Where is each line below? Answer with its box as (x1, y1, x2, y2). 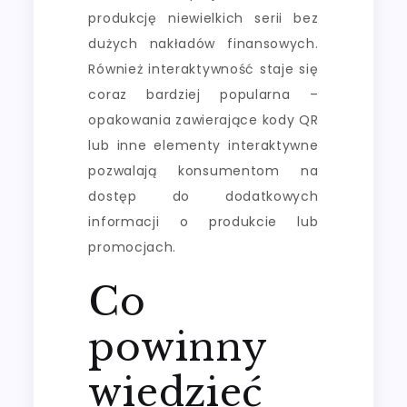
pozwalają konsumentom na (88, 161, 319, 180)
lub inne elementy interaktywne (88, 135, 319, 154)
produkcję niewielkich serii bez (88, 8, 319, 27)
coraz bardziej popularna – (88, 84, 319, 104)
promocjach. (88, 237, 177, 256)
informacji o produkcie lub (88, 212, 319, 231)
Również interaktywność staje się (88, 59, 319, 78)
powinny (88, 323, 267, 371)
